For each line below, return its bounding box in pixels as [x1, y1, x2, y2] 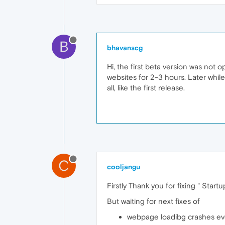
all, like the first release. [107, 83, 185, 92]
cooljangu [107, 163, 140, 171]
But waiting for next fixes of [107, 197, 200, 205]
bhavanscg [107, 44, 143, 52]
